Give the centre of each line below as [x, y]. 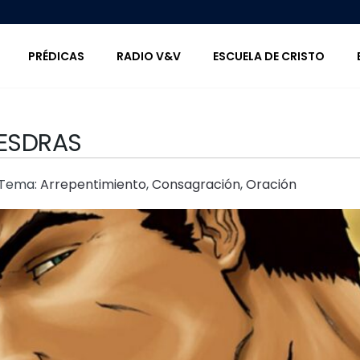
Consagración [196, 184]
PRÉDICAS [56, 56]
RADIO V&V [149, 56]
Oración [271, 184]
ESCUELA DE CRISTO [269, 56]
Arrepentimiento [93, 184]
